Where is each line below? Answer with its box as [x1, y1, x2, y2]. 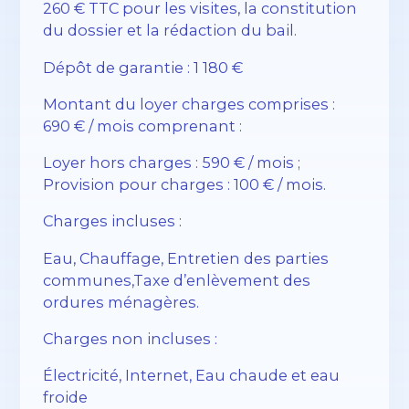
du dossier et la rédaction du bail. [43, 21, 298, 40]
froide [43, 388, 89, 407]
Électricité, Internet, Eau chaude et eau [43, 366, 341, 385]
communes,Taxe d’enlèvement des [43, 270, 311, 289]
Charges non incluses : [43, 329, 218, 348]
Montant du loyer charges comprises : [43, 94, 336, 113]
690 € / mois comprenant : [43, 116, 243, 135]
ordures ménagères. [43, 292, 200, 311]
